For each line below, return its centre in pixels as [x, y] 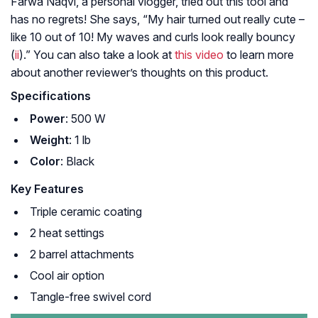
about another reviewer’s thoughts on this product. [139, 73]
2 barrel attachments [82, 254]
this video [199, 55]
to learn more [259, 55]
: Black [77, 161]
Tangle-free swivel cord [91, 297]
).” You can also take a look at [97, 55]
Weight [49, 140]
